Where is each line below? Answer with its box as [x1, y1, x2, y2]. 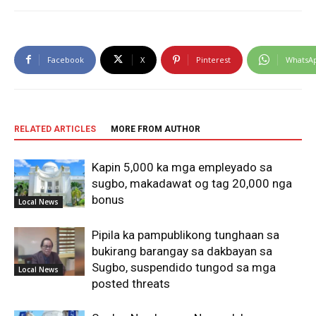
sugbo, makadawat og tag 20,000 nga [92, 176, 292, 190]
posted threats [92, 276, 170, 291]
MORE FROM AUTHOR [111, 123, 200, 134]
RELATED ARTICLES [14, 123, 96, 134]
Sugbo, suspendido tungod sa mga [92, 260, 276, 274]
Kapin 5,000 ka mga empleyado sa [92, 159, 272, 174]
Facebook [47, 54, 84, 65]
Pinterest [196, 54, 231, 65]
